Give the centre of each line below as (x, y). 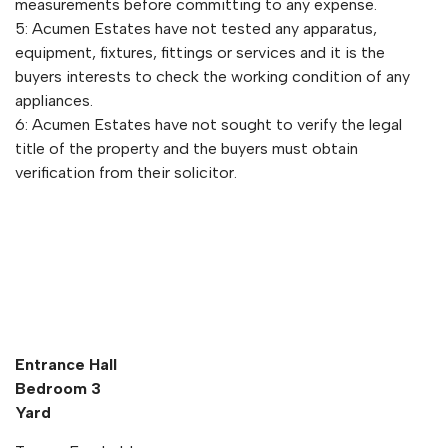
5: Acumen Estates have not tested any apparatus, (196, 28)
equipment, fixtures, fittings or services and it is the (200, 52)
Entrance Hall (66, 364)
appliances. (54, 100)
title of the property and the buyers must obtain (186, 148)
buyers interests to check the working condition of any (212, 76)
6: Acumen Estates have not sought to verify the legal (208, 124)
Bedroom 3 (58, 388)
